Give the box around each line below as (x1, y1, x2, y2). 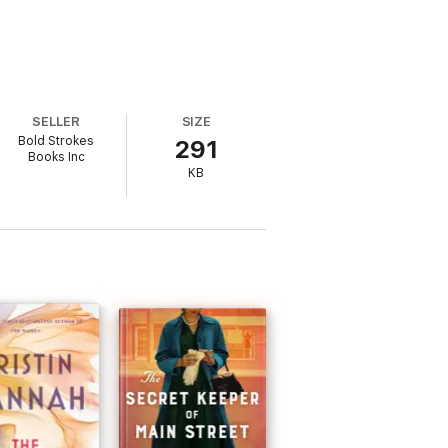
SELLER (32, 114, 81, 129)
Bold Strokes (18, 134, 95, 148)
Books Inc (27, 150, 85, 164)
